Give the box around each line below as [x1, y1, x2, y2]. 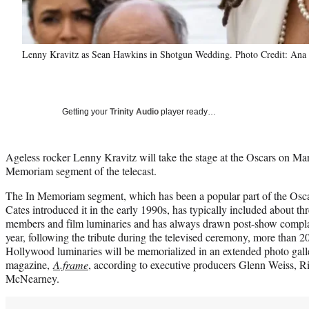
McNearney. [6, 270, 59, 286]
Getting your [62, 106, 110, 117]
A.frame [53, 257, 88, 272]
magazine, [6, 257, 53, 272]
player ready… [159, 106, 216, 117]
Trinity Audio [110, 106, 159, 117]
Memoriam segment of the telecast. [6, 163, 157, 178]
